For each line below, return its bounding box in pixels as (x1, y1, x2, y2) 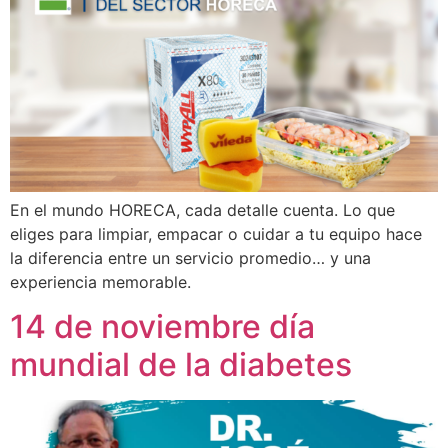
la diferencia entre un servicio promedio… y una (10, 247, 371, 268)
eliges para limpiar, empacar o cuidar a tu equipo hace (10, 223, 422, 244)
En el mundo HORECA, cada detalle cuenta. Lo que (10, 199, 395, 220)
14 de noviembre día (10, 307, 315, 347)
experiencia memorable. (10, 271, 191, 292)
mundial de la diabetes (10, 345, 352, 385)
